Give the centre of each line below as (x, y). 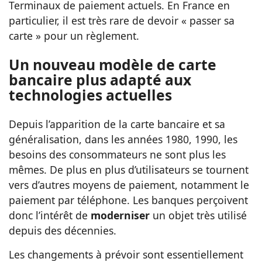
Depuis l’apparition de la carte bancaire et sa (117, 124)
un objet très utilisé (198, 215)
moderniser (120, 215)
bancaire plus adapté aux (100, 80)
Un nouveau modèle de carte (113, 65)
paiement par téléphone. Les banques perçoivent (128, 200)
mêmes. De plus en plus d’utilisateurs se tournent (129, 169)
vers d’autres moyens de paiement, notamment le (129, 185)
